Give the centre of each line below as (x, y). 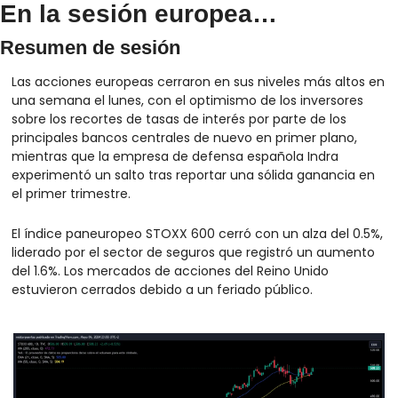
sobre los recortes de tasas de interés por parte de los (179, 119)
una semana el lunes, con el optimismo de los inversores (187, 100)
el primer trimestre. (71, 193)
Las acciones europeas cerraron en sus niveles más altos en (198, 81)
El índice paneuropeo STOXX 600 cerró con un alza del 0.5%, (197, 233)
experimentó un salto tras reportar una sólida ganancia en (193, 175)
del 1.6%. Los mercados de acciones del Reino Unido (170, 271)
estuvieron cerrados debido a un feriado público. (162, 289)
